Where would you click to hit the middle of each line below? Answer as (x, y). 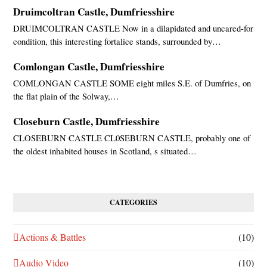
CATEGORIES (133, 202)
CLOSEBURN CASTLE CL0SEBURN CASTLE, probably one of (132, 138)
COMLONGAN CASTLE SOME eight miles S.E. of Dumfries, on (132, 83)
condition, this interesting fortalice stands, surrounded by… (117, 41)
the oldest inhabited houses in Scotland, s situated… (105, 151)
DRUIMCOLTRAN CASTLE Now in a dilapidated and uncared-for (133, 28)
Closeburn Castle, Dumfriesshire (87, 121)
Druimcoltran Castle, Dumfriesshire (94, 12)
